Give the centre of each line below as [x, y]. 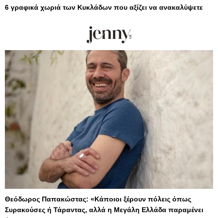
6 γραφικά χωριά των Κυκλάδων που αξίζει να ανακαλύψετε [104, 7]
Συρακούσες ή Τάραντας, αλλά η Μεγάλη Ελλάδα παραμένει [104, 209]
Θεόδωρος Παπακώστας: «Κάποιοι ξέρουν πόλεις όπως [98, 199]
